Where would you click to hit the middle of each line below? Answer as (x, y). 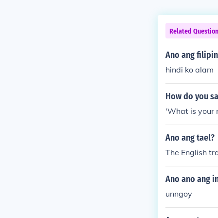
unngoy (179, 194)
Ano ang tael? (190, 138)
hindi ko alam (190, 70)
